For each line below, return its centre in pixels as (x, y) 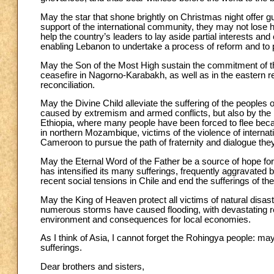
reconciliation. (68, 85)
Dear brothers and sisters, (92, 267)
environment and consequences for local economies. (146, 219)
